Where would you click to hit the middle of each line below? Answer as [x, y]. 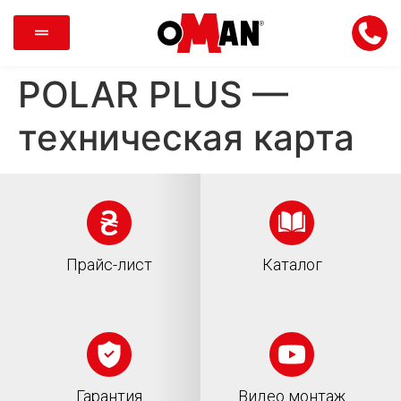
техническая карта [186, 137]
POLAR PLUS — [153, 94]
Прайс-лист [109, 264]
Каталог [292, 264]
